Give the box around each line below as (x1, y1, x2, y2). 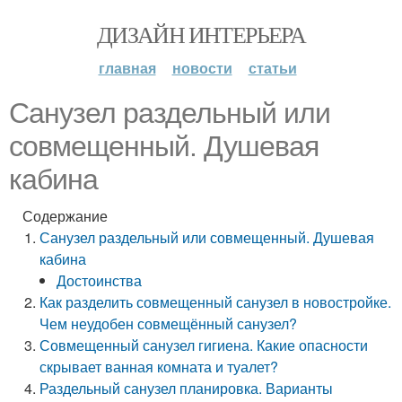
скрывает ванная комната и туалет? (39, 356, 279, 377)
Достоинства (57, 270, 143, 291)
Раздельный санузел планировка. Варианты (39, 378, 334, 398)
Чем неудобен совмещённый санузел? (39, 313, 298, 334)
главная (98, 57, 156, 78)
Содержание (22, 205, 108, 226)
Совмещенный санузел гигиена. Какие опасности (39, 335, 369, 355)
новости (171, 57, 232, 78)
